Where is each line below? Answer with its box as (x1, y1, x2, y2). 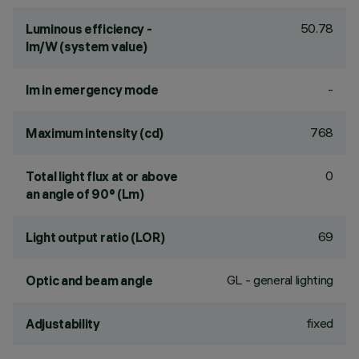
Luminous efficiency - (26, 21, 152, 37)
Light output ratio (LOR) (26, 229, 165, 245)
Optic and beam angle (26, 272, 153, 288)
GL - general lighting (226, 272, 333, 288)
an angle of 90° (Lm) (26, 186, 144, 202)
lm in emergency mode (26, 82, 159, 98)
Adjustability (26, 316, 100, 332)
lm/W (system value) (26, 38, 147, 54)
